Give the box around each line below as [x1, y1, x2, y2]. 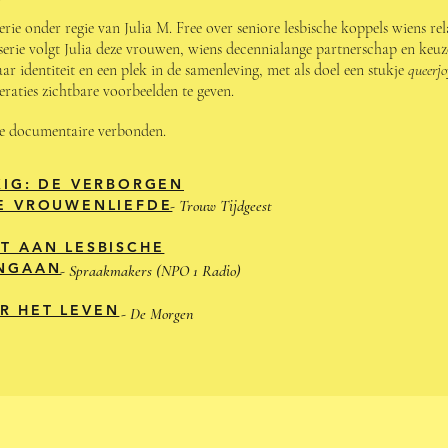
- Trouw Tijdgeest [170, 196, 272, 216]
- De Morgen [121, 304, 193, 324]
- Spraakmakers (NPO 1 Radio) [60, 261, 241, 281]
